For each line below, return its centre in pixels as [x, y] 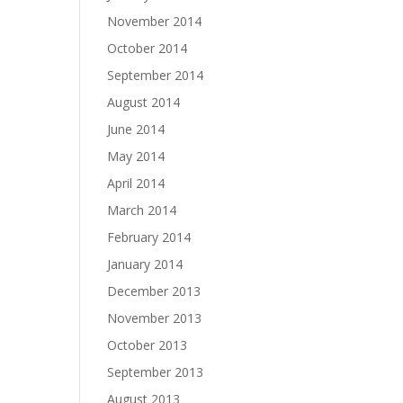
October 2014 [148, 48]
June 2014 [136, 129]
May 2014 [136, 156]
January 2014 [145, 264]
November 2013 [155, 318]
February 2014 [149, 237]
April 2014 [136, 183]
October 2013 [148, 345]
